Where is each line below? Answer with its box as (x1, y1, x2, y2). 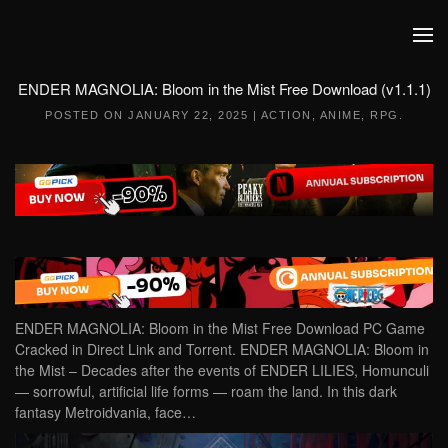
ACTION (260, 109, 312, 121)
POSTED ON (45, 109, 128, 121)
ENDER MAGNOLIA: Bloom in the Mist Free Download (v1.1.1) (17, 78, 431, 99)
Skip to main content (45, 45, 174, 65)
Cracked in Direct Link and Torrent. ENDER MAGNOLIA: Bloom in (15, 339, 429, 360)
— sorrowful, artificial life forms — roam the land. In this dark (15, 381, 397, 402)
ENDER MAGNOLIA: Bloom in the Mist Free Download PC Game (15, 318, 425, 339)
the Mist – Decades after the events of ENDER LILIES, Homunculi (15, 360, 429, 381)
